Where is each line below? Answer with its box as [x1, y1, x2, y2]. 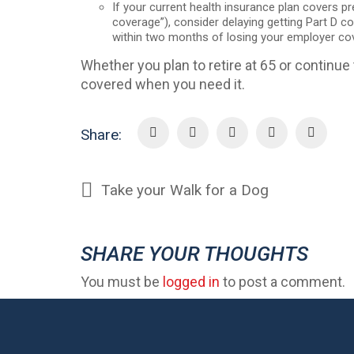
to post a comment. [220, 273, 345, 290]
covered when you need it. [81, 75, 245, 92]
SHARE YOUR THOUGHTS [81, 242, 308, 265]
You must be [81, 273, 163, 290]
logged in [163, 273, 220, 290]
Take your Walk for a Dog [101, 181, 269, 199]
